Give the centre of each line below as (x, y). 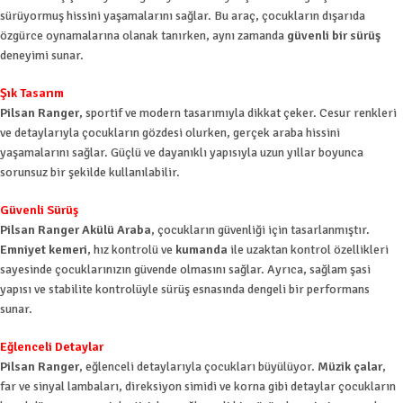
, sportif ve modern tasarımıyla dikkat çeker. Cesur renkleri (238, 112)
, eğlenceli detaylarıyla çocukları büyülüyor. (198, 366)
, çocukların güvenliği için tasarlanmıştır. (260, 229)
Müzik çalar (350, 366)
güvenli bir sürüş (334, 35)
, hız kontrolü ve (131, 249)
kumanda (201, 249)
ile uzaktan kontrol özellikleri (308, 249)
